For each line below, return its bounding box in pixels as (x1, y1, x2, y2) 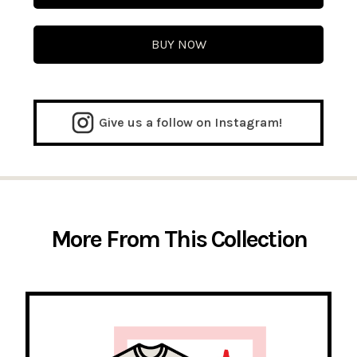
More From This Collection (50, 225, 307, 254)
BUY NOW (151, 37, 206, 53)
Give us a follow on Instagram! (99, 115, 282, 131)
